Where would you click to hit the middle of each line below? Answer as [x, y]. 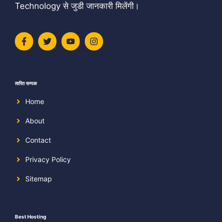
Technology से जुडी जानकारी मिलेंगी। [77, 6]
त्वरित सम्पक [26, 83]
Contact [38, 140]
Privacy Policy [48, 159]
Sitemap [39, 179]
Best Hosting [30, 217]
